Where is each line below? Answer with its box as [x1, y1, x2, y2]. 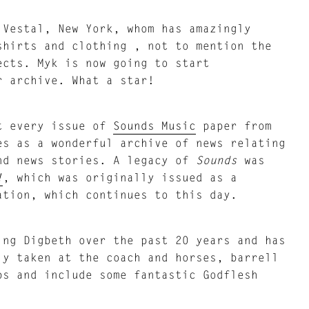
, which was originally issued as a [2, 170, 237, 183]
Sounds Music [112, 119, 196, 132]
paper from [195, 119, 272, 132]
